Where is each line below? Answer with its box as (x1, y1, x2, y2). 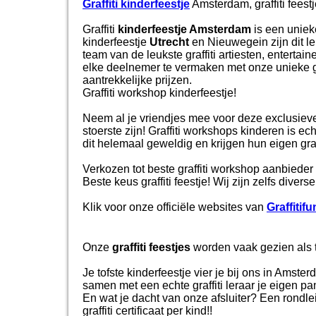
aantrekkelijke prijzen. (83, 73, 195, 86)
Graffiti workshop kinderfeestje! (83, 86, 236, 99)
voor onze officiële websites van (104, 200, 267, 213)
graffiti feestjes (112, 241, 190, 253)
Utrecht (150, 35, 189, 48)
